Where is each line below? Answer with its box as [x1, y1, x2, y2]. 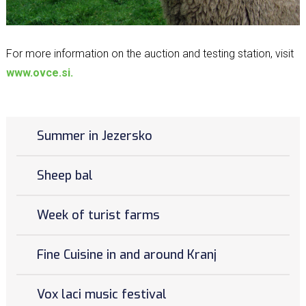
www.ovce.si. [5, 66, 73, 79]
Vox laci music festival [36, 286, 167, 303]
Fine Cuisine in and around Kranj [36, 246, 217, 263]
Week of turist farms [36, 206, 160, 223]
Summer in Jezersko [36, 127, 152, 144]
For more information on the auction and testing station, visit [5, 46, 294, 60]
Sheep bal [36, 167, 93, 184]
